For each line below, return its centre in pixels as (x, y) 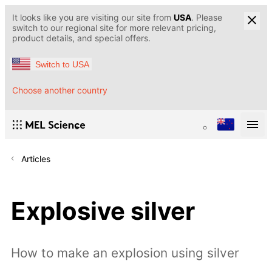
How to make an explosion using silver (125, 253)
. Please (207, 17)
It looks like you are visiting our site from (93, 17)
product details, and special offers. (81, 38)
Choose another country (60, 90)
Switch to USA (62, 64)
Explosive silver (103, 211)
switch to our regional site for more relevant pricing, (114, 28)
